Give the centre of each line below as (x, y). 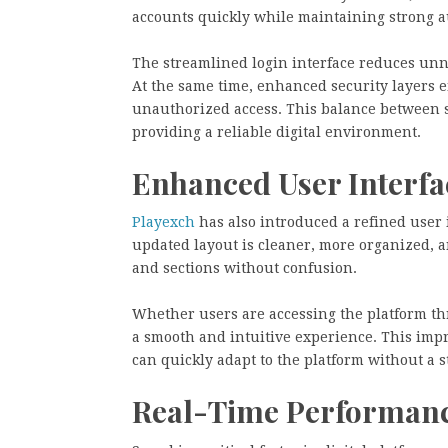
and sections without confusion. (244, 268)
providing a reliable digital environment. (276, 131)
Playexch (165, 222)
